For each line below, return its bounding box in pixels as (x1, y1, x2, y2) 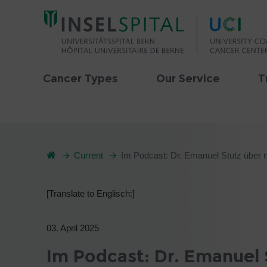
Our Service (156, 72, 220, 85)
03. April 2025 (46, 222, 99, 233)
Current (74, 150, 103, 160)
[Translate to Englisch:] (46, 188, 135, 198)
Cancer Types (43, 72, 118, 85)
